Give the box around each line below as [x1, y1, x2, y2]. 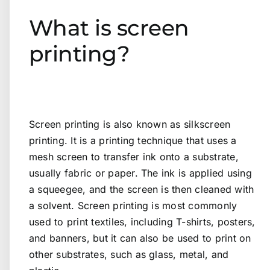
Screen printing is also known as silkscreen [29, 118, 231, 131]
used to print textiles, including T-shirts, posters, [29, 216, 256, 228]
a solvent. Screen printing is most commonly [29, 199, 237, 212]
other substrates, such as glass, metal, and [29, 248, 229, 261]
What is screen [29, 14, 189, 41]
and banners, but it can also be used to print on [29, 232, 251, 245]
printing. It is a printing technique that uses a [29, 134, 237, 147]
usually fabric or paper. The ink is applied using [29, 167, 252, 180]
